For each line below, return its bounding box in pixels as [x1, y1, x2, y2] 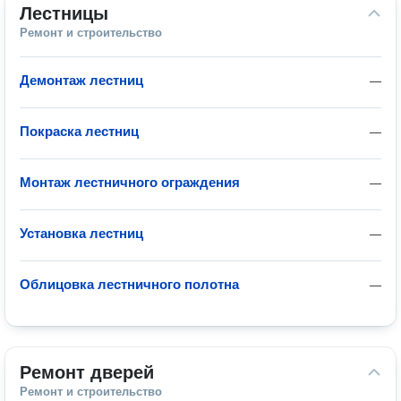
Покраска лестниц [20, 124, 139, 139]
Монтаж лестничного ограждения [20, 175, 240, 190]
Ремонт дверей [20, 363, 154, 382]
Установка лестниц [20, 226, 143, 241]
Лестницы [20, 4, 108, 23]
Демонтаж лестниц [20, 73, 143, 88]
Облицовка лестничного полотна [20, 277, 239, 292]
